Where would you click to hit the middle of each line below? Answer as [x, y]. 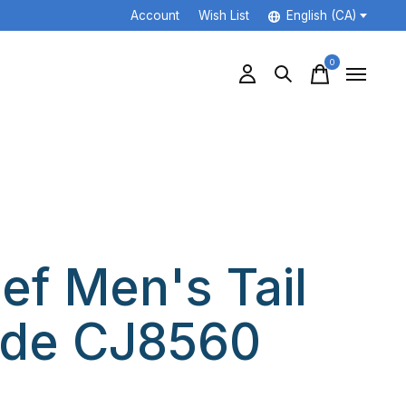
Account [155, 16]
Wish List [223, 16]
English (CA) [321, 16]
